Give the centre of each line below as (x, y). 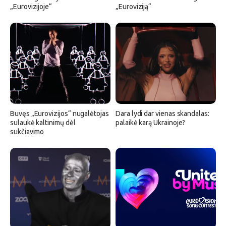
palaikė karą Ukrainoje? (151, 123)
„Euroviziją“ (134, 7)
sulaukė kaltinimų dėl (43, 123)
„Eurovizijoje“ (31, 7)
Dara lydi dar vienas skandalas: (162, 114)
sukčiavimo (27, 132)
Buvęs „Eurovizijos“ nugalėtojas (60, 114)
